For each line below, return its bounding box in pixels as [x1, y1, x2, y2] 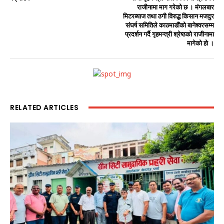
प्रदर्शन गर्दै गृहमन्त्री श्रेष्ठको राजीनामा [124, 29, 214, 38]
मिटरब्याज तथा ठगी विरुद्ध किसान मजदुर [122, 11, 214, 20]
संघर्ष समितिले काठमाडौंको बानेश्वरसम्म [125, 20, 214, 29]
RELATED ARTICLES [10, 102, 78, 112]
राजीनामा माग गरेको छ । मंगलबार [136, 2, 214, 11]
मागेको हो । [186, 38, 214, 47]
